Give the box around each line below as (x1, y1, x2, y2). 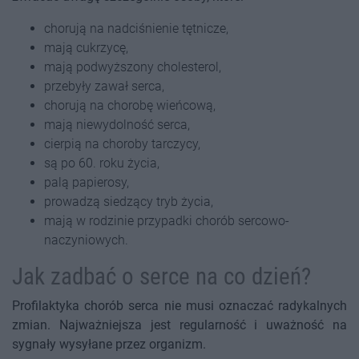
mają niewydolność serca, (44, 117, 190, 133)
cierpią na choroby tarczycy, (44, 136, 200, 152)
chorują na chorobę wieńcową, (44, 98, 216, 114)
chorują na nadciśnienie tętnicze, (44, 21, 228, 37)
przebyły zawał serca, (44, 79, 164, 95)
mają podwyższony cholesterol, (44, 59, 221, 75)
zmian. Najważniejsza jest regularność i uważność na (12, 317, 347, 333)
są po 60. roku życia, (44, 155, 159, 171)
